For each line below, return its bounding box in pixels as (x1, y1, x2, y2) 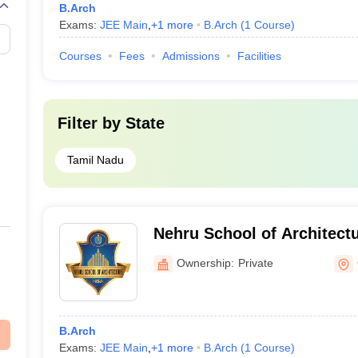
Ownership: (176, 256, 234, 269)
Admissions (161, 50, 220, 62)
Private (237, 256, 273, 269)
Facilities (237, 50, 281, 62)
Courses (58, 50, 101, 62)
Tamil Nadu (66, 153, 124, 166)
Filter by (57, 114, 125, 132)
